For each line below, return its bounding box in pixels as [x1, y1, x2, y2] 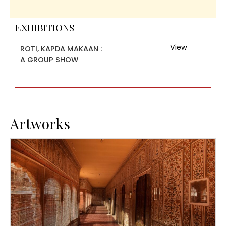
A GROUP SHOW [20, 54, 78, 65]
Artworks [10, 114, 70, 133]
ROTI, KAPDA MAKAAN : [20, 44, 102, 54]
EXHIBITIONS [15, 21, 74, 34]
